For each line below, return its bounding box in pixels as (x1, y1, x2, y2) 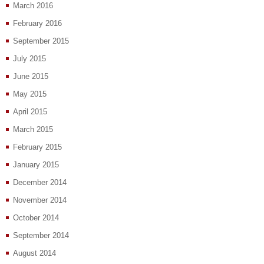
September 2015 (13, 37, 69, 46)
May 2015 (13, 90, 47, 99)
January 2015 (13, 160, 59, 170)
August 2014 (13, 249, 56, 258)
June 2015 (13, 72, 48, 81)
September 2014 (13, 231, 69, 240)
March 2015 (13, 125, 53, 134)
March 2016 (13, 1, 53, 11)
